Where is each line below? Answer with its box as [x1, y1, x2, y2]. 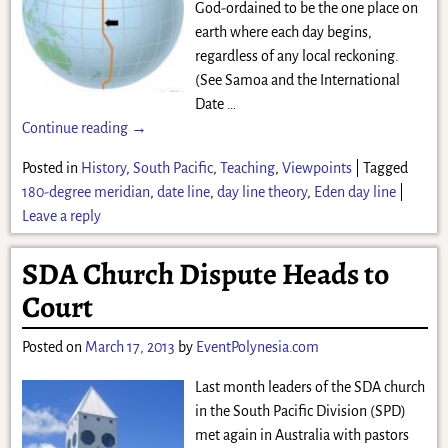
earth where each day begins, [194, 24, 372, 41]
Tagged [362, 160, 408, 177]
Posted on [21, 338, 85, 355]
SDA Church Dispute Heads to [21, 253, 389, 294]
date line [156, 184, 210, 201]
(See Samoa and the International [194, 72, 400, 89]
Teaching [219, 160, 275, 177]
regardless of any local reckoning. [194, 48, 399, 65]
